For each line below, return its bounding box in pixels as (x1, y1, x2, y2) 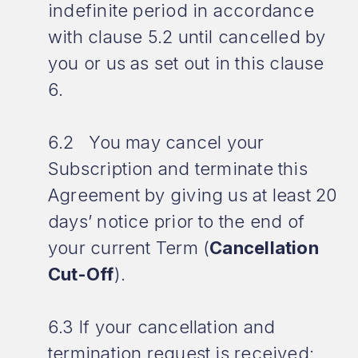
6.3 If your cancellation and (48, 316, 276, 337)
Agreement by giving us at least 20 (48, 185, 338, 205)
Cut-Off (48, 264, 114, 284)
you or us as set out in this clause (48, 53, 324, 74)
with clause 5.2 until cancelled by (48, 26, 326, 47)
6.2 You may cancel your (48, 132, 265, 153)
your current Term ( (48, 237, 210, 258)
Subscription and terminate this (48, 158, 308, 179)
